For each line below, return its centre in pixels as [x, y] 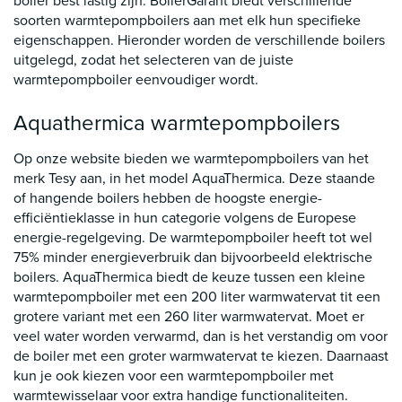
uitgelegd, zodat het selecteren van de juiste [153, 60]
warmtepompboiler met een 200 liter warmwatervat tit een [197, 297]
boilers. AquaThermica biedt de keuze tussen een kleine [189, 277]
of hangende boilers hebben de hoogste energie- [168, 198]
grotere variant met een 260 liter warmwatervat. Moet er [189, 316]
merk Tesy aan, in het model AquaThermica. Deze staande [194, 178]
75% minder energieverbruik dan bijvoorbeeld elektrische [193, 257]
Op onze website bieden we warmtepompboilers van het [191, 158]
